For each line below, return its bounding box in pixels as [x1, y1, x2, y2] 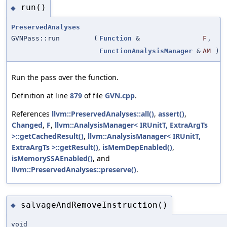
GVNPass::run [11, 34, 60, 42]
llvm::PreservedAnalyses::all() [52, 108, 154, 119]
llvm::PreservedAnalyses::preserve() [12, 164, 136, 174]
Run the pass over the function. [12, 72, 119, 82]
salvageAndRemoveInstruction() [21, 200, 168, 210]
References [12, 108, 52, 119]
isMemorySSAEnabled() [12, 153, 93, 163]
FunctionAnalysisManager [99, 47, 193, 55]
